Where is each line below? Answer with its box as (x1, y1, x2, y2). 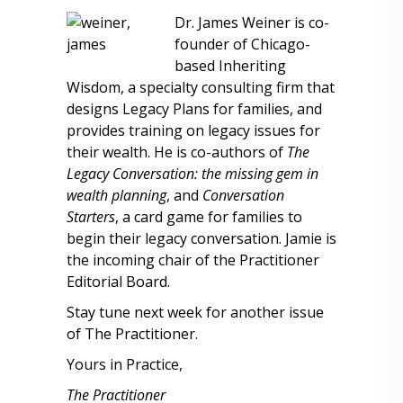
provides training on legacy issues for (67, 121, 320, 140)
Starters (67, 207, 115, 227)
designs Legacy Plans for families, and (67, 99, 322, 119)
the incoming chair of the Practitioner (67, 250, 319, 270)
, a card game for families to (115, 207, 302, 227)
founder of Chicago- (175, 34, 310, 54)
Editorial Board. (67, 272, 170, 291)
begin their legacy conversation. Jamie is (67, 228, 336, 248)
